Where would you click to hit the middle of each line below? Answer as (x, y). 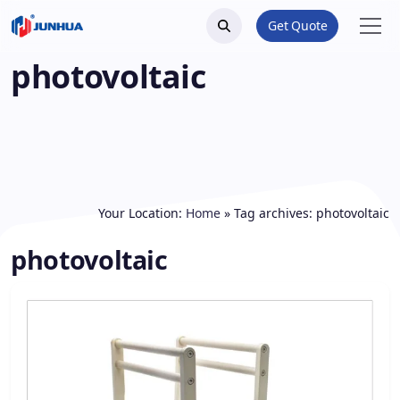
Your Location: (142, 213)
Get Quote (297, 25)
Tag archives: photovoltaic (312, 213)
